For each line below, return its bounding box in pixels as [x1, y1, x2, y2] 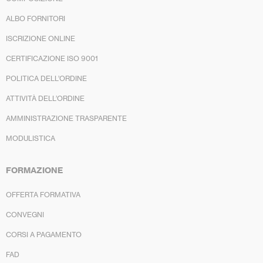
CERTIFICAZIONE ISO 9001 [6, 54, 98, 63]
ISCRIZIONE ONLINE [6, 34, 75, 43]
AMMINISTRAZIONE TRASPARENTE [6, 114, 127, 123]
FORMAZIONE [6, 165, 63, 176]
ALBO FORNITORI [6, 14, 65, 23]
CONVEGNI [6, 210, 44, 220]
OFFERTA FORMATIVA [6, 190, 80, 200]
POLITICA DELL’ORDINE [6, 74, 87, 83]
